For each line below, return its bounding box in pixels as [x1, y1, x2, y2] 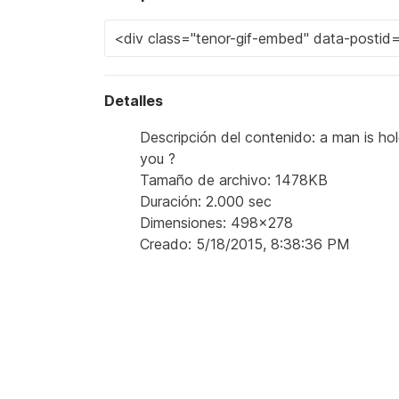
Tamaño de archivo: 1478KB [140, 171, 328, 190]
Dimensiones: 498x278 [140, 214, 293, 232]
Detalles [104, 92, 163, 110]
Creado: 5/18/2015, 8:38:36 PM [140, 235, 350, 254]
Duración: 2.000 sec [140, 192, 272, 211]
